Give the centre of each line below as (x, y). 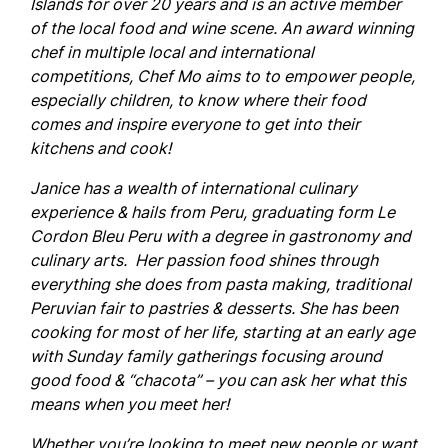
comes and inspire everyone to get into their (195, 124)
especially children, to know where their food (198, 100)
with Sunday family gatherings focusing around (206, 356)
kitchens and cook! (100, 148)
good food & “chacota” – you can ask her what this (218, 380)
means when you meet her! (129, 404)
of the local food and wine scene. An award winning (222, 28)
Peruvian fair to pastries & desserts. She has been (214, 308)
